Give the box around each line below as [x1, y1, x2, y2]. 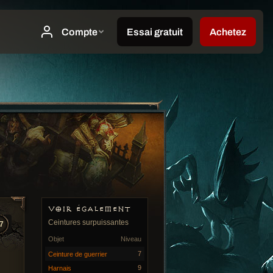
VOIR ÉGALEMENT [48, 204, 130, 214]
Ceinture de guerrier [48, 250, 107, 258]
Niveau [121, 235, 141, 243]
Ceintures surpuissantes [48, 218, 129, 227]
